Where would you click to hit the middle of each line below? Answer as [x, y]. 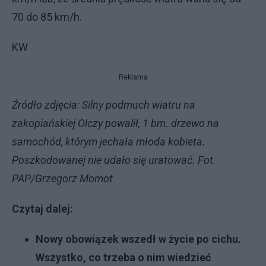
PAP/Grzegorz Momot [62, 178]
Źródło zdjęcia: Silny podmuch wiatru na [104, 105]
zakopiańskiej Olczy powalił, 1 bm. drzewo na [115, 123]
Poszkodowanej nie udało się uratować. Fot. [114, 160]
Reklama [133, 77]
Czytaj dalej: [42, 209]
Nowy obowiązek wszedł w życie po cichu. [138, 239]
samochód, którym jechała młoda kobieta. [109, 142]
